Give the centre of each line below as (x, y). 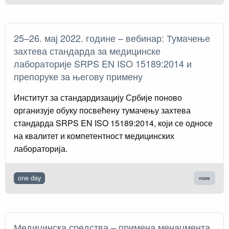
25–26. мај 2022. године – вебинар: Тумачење (112, 38)
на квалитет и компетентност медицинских (94, 135)
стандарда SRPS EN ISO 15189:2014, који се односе (113, 123)
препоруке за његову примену (81, 76)
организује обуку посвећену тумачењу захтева (102, 110)
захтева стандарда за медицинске (87, 50)
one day (29, 178)
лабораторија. (41, 148)
